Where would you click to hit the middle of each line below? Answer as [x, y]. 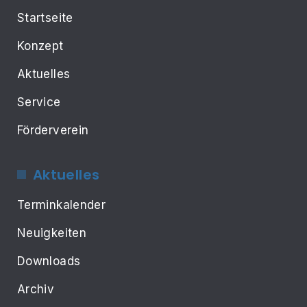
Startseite [45, 17]
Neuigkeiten [52, 233]
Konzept [40, 46]
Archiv [36, 289]
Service [39, 102]
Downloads [49, 261]
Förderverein [53, 130]
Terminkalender [62, 205]
